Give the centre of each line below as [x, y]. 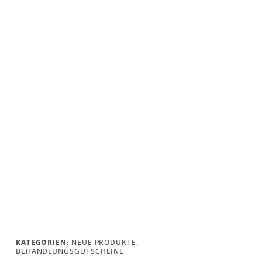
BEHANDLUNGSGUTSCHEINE [70, 251]
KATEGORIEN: [42, 242]
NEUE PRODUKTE [104, 242]
